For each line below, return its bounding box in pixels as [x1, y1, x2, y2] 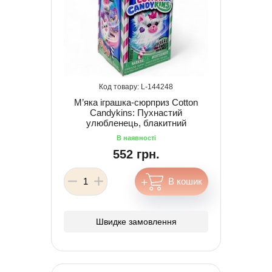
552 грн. [112, 147, 160, 161]
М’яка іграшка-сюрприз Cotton [74, 97, 198, 107]
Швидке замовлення [95, 216, 177, 226]
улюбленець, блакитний [86, 117, 186, 128]
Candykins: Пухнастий [90, 107, 182, 118]
